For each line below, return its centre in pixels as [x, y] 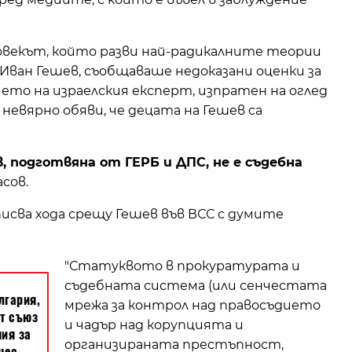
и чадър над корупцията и [154, 325]
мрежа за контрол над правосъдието [192, 306]
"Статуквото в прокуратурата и [182, 266]
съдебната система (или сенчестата [196, 286]
